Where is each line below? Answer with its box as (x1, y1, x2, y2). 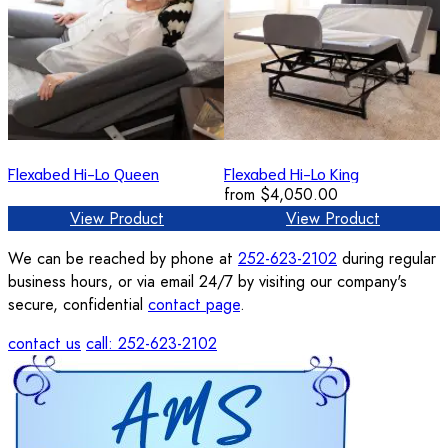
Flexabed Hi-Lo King (224, 161, 359, 183)
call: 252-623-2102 (86, 331, 217, 355)
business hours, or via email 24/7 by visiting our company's (8, 269, 407, 293)
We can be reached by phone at (8, 246, 238, 270)
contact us (8, 331, 81, 355)
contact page (148, 292, 240, 316)
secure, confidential (8, 292, 148, 316)
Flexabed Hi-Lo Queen (8, 161, 159, 183)
